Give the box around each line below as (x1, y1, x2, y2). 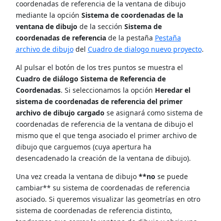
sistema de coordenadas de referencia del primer (15, 96, 183, 106)
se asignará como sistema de (104, 108, 203, 117)
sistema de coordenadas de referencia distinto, (15, 205, 172, 215)
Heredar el (154, 85, 190, 95)
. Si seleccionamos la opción (60, 85, 155, 95)
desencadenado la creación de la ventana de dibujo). (15, 153, 191, 163)
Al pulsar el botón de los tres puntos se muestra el (15, 62, 183, 72)
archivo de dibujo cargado (15, 108, 105, 117)
